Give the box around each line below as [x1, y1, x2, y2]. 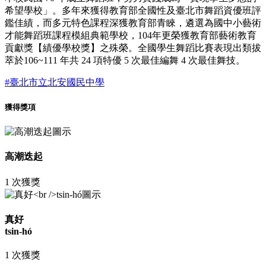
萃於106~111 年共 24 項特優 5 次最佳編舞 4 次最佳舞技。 [5, 55, 245, 65]
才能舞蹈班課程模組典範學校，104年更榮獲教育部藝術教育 [5, 30, 256, 40]
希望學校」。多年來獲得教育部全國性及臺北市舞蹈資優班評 [5, 5, 261, 15]
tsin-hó [5, 226, 32, 237]
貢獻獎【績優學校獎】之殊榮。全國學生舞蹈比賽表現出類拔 [5, 42, 261, 53]
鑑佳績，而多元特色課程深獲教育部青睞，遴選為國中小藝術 [5, 17, 261, 28]
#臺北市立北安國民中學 [5, 77, 104, 87]
